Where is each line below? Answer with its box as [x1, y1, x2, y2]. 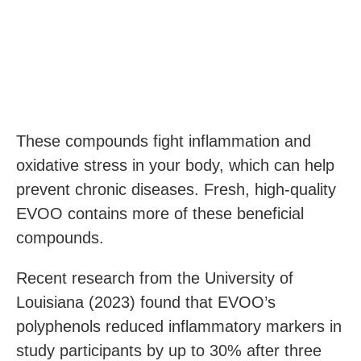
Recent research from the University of [16, 268, 293, 287]
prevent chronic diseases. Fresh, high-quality [16, 180, 336, 198]
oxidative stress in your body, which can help [16, 156, 334, 174]
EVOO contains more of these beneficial [16, 204, 304, 222]
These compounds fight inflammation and [16, 131, 311, 150]
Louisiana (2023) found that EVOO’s [16, 293, 276, 311]
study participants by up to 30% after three [16, 341, 322, 359]
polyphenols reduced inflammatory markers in [16, 317, 342, 335]
